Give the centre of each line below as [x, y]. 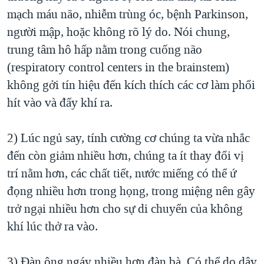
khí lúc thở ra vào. [52, 227]
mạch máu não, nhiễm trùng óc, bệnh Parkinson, [128, 14]
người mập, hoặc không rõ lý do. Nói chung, [118, 32]
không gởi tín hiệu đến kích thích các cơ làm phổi [131, 85]
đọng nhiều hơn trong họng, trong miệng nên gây [131, 191]
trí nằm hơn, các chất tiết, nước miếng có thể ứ [122, 174]
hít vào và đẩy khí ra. [60, 103]
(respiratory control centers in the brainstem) [118, 67]
